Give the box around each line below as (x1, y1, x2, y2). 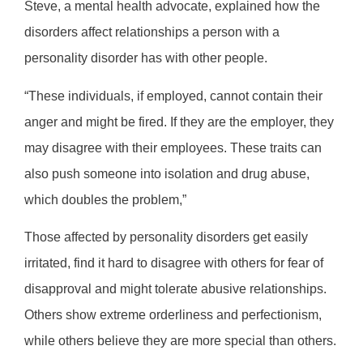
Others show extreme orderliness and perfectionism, (24, 307, 322, 322)
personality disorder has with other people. (24, 51, 267, 66)
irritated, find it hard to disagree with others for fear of (24, 255, 323, 270)
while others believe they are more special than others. (24, 333, 336, 348)
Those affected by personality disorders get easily (24, 229, 308, 244)
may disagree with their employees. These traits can (24, 140, 322, 155)
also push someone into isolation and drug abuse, (24, 166, 310, 181)
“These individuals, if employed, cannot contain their (24, 88, 322, 103)
